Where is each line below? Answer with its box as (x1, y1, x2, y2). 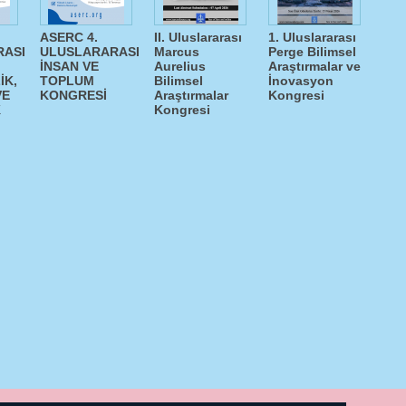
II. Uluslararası (154, 30, 242, 45)
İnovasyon (268, 73, 333, 89)
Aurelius (154, 59, 206, 74)
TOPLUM (40, 73, 94, 89)
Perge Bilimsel (268, 44, 356, 60)
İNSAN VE (40, 59, 99, 74)
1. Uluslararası (268, 30, 356, 45)
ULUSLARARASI (40, 44, 140, 60)
